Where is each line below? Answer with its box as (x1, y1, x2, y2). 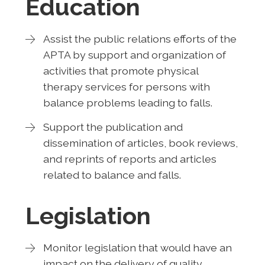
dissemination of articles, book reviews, (43, 136, 238, 149)
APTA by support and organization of (43, 48, 226, 61)
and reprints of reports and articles (43, 152, 216, 165)
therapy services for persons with (43, 80, 210, 93)
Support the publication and (43, 120, 183, 133)
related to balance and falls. (43, 168, 181, 181)
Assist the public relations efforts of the (43, 32, 237, 45)
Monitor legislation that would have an (43, 241, 232, 254)
